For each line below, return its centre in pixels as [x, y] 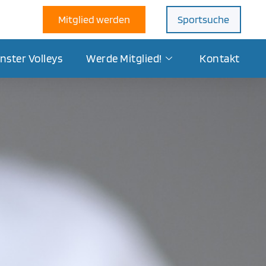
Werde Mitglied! [124, 58]
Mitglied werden [94, 19]
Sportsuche [204, 19]
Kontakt [220, 58]
